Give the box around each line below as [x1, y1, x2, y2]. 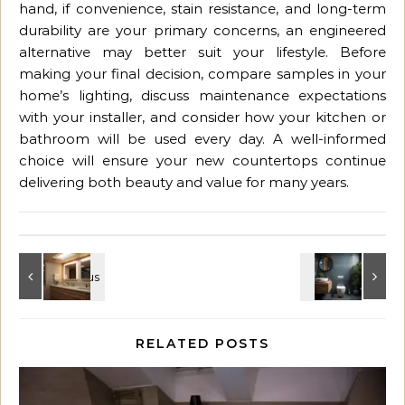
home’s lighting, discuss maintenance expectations [19, 87, 386, 105]
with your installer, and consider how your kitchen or [19, 108, 386, 127]
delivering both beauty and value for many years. [19, 174, 349, 192]
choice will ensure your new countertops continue [19, 152, 386, 170]
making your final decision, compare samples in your [19, 65, 386, 83]
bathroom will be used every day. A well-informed [19, 130, 386, 148]
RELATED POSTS [136, 335, 269, 353]
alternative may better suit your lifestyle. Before [19, 43, 386, 61]
